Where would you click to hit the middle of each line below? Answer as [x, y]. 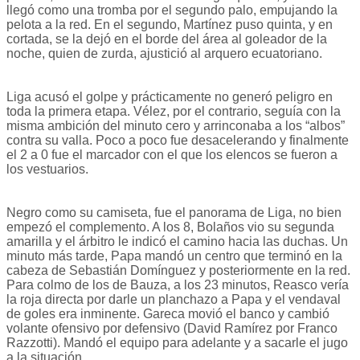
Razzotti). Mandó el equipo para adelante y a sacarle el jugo [177, 343]
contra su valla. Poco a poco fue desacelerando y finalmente [178, 141]
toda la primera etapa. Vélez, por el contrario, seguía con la [174, 112]
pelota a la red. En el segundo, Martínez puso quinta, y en [170, 25]
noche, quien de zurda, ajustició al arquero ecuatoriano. [164, 54]
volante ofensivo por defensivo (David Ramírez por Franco [172, 329]
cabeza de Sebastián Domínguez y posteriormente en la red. [178, 271]
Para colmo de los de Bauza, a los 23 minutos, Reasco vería [178, 285]
